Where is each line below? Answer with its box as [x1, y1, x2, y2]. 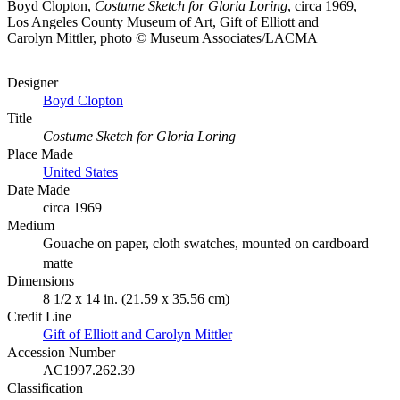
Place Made [7, 146, 73, 162]
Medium [7, 218, 54, 234]
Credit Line [7, 309, 71, 325]
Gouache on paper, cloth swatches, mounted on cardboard [43, 236, 369, 252]
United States [43, 164, 118, 180]
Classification [7, 380, 83, 396]
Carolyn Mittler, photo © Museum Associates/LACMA [7, 30, 318, 46]
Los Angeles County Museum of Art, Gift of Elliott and [7, 14, 319, 30]
